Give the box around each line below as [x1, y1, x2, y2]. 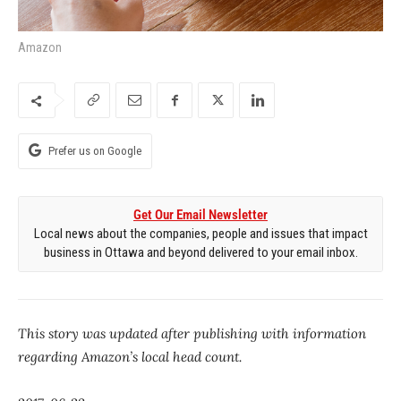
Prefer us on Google [48, 144, 141, 158]
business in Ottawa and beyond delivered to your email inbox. [43, 244, 358, 261]
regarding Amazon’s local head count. [18, 348, 242, 366]
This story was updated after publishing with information [18, 325, 366, 343]
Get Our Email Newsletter [133, 207, 268, 224]
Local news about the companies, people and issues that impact [33, 226, 368, 243]
